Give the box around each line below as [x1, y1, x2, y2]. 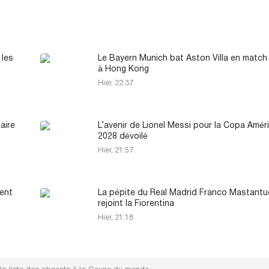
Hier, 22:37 [98, 79, 133, 86]
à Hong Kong [98, 65, 149, 73]
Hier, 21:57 [98, 147, 133, 154]
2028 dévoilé [98, 132, 148, 141]
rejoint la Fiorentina [98, 199, 174, 208]
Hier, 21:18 [98, 214, 133, 221]
